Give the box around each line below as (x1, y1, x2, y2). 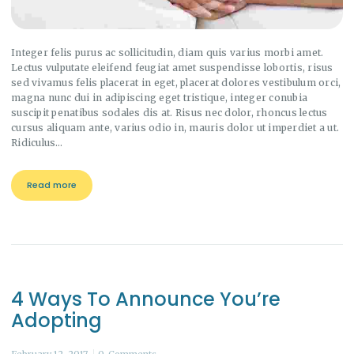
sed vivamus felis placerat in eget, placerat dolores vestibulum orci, (11, 76, 341, 88)
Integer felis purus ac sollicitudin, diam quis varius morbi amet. (11, 46, 324, 58)
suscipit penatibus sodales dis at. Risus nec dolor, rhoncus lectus (11, 106, 328, 119)
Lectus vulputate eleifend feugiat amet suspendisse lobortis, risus (11, 61, 333, 73)
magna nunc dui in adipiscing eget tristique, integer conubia (11, 91, 307, 104)
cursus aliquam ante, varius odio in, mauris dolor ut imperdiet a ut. (11, 121, 339, 134)
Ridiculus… (11, 136, 63, 149)
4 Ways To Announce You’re (11, 285, 281, 312)
